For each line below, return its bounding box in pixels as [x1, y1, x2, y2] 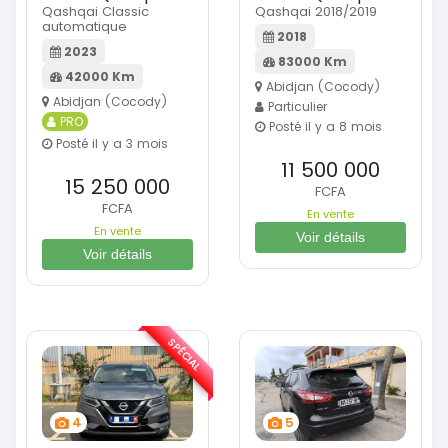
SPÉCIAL [164, 335, 205, 375]
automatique [42, 17, 127, 37]
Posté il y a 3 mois [52, 135, 168, 153]
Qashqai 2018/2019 [255, 2, 377, 22]
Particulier [264, 98, 327, 116]
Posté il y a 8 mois [265, 118, 382, 136]
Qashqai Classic [42, 2, 149, 22]
